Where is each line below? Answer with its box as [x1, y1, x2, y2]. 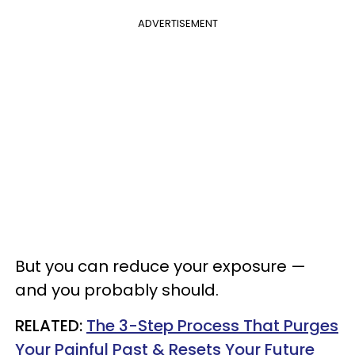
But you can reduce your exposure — [15, 255, 306, 277]
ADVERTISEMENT [137, 16, 218, 31]
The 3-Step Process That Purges [86, 315, 338, 337]
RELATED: [15, 315, 86, 337]
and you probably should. [15, 279, 223, 301]
